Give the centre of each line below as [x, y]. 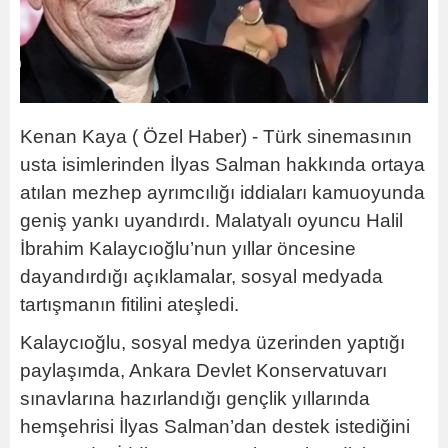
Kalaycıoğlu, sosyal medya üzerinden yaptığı [212, 342]
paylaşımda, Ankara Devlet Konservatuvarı [203, 370]
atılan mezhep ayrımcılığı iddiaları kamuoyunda [222, 192]
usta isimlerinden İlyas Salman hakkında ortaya [222, 164]
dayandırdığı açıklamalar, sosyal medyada [201, 276]
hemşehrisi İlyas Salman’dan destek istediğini [215, 426]
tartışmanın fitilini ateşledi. [129, 304]
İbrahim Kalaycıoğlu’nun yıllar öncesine [188, 248]
